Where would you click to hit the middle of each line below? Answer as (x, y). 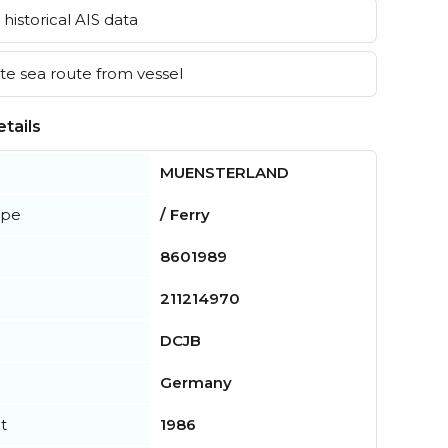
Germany (196, 382)
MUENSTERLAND (224, 172)
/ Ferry (185, 214)
